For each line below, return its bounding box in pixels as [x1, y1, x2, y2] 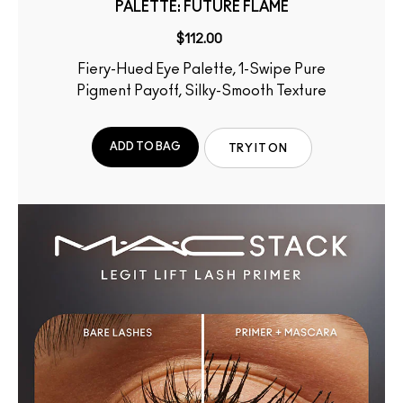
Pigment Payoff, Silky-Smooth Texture [76, 83, 327, 98]
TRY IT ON [228, 143, 287, 155]
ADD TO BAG [109, 141, 181, 153]
